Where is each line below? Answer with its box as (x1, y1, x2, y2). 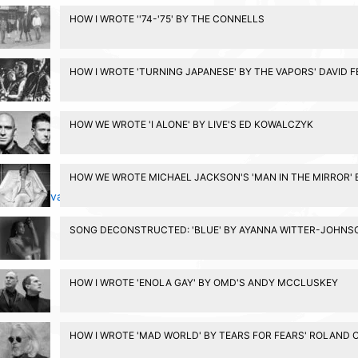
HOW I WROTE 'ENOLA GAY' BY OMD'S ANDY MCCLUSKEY (69, 276, 338, 288)
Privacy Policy (37, 189, 110, 203)
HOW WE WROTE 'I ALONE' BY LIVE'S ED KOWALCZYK (69, 117, 313, 130)
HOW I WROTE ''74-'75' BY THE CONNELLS (69, 12, 265, 25)
